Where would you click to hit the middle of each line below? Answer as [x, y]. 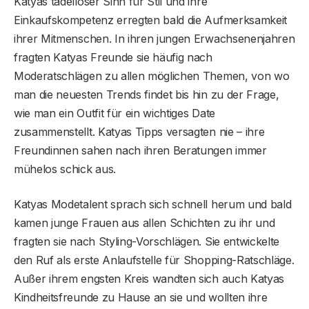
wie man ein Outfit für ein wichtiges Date [114, 113]
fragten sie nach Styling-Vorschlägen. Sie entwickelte [147, 241]
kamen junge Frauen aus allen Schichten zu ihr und [144, 222]
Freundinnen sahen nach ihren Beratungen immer [140, 150]
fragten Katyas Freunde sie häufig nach [113, 57]
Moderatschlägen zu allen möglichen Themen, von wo [152, 76]
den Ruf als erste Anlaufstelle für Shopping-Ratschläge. [154, 260]
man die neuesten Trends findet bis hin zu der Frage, [147, 94]
